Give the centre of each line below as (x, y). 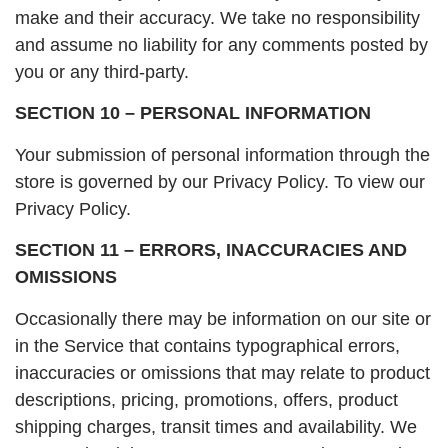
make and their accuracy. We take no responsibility (217, 18)
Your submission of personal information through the (222, 154)
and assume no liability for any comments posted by (221, 45)
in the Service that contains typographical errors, (207, 345)
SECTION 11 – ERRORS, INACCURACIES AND (211, 250)
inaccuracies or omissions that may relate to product (222, 372)
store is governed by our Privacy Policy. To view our (220, 181)
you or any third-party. (102, 72)
